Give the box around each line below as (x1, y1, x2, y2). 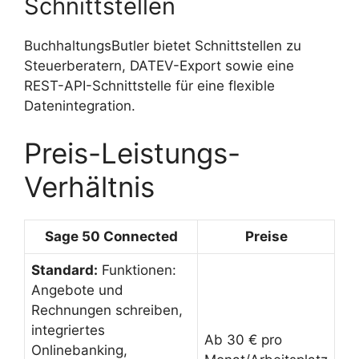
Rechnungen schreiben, (31, 302, 183, 319)
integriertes (31, 322, 105, 339)
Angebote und (31, 282, 123, 299)
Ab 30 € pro (204, 332, 282, 349)
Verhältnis (24, 170, 155, 204)
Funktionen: (98, 262, 176, 279)
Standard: (31, 262, 98, 279)
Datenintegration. (24, 97, 135, 114)
